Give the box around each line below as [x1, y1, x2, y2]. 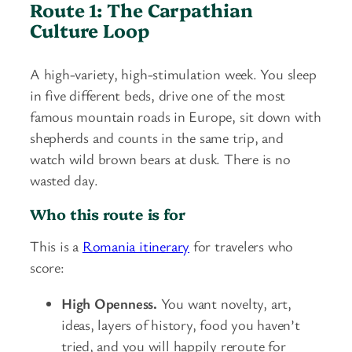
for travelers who [189, 236, 294, 256]
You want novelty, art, [156, 293, 291, 313]
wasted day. [30, 170, 98, 190]
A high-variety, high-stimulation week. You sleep [30, 64, 317, 84]
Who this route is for [30, 203, 185, 224]
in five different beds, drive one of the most [30, 86, 286, 105]
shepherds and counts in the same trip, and [30, 128, 284, 148]
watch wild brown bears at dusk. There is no [30, 149, 291, 169]
